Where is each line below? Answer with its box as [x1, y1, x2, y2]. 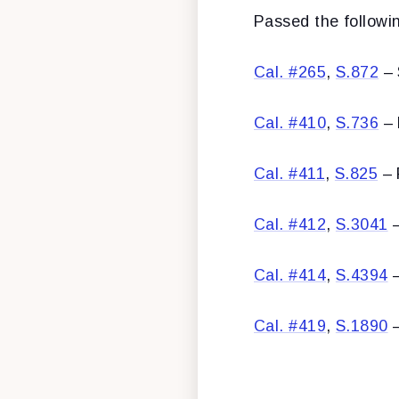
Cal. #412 [254, 216, 326, 234]
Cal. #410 [254, 114, 326, 133]
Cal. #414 [254, 266, 326, 285]
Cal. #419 [254, 317, 326, 336]
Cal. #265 [254, 63, 326, 82]
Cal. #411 [254, 165, 325, 183]
